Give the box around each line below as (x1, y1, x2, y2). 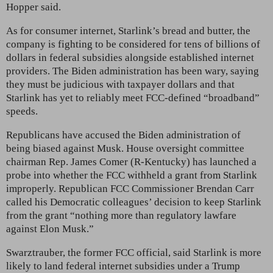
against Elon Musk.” (6, 222, 94, 235)
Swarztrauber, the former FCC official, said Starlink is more (6, 246, 261, 258)
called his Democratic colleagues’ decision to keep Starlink (6, 196, 261, 208)
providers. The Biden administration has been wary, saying (6, 65, 259, 77)
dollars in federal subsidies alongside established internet (6, 51, 254, 63)
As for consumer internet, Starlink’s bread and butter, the (6, 24, 250, 37)
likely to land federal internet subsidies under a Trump (6, 260, 240, 272)
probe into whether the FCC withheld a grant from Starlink (6, 169, 257, 181)
